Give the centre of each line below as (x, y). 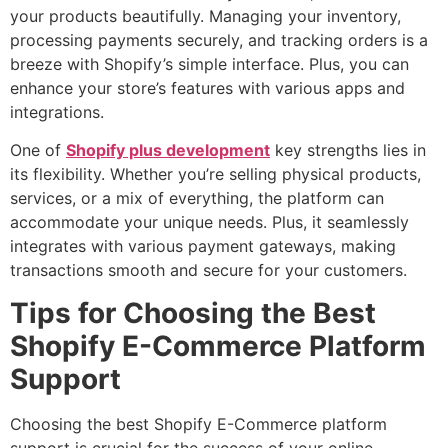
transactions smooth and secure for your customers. (208, 270)
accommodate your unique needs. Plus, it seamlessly (209, 222)
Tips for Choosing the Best (193, 312)
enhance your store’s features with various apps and (207, 87)
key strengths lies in (348, 150)
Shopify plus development (168, 150)
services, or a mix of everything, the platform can (197, 198)
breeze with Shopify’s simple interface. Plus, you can (209, 63)
